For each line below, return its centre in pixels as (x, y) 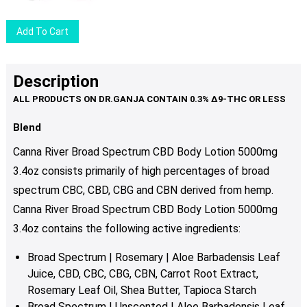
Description (56, 82)
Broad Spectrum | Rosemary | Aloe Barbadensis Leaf (153, 258)
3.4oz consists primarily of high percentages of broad (141, 171)
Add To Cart (43, 32)
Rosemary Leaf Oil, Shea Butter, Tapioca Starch (142, 291)
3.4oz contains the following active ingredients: (126, 229)
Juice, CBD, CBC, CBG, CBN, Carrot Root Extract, (143, 274)
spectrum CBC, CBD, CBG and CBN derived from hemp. (143, 191)
